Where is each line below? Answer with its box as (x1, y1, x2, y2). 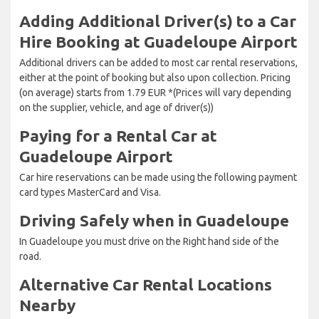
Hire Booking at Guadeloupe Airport (19, 32, 298, 51)
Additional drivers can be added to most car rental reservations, (19, 56, 298, 68)
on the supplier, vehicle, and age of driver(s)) (19, 101, 214, 113)
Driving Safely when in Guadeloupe (19, 211, 289, 229)
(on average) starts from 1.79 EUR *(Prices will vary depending (19, 86, 291, 98)
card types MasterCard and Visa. (19, 186, 161, 198)
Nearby (19, 296, 75, 314)
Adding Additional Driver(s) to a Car (19, 11, 296, 30)
